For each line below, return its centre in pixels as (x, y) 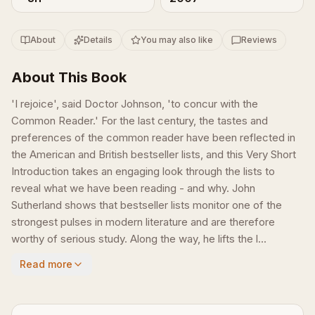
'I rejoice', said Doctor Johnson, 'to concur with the (135, 104)
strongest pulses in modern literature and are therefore (143, 222)
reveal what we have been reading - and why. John (133, 188)
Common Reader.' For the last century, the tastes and (140, 121)
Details (98, 40)
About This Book (69, 77)
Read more (46, 264)
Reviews (259, 40)
